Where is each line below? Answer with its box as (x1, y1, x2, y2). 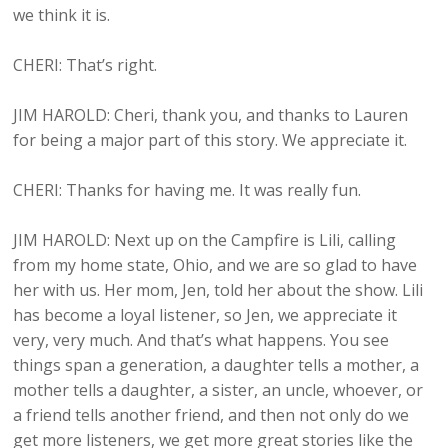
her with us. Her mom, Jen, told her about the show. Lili (13, 279, 424, 302)
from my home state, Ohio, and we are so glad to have (13, 254, 418, 277)
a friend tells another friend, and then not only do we (13, 404, 410, 427)
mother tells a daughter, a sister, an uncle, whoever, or (13, 379, 424, 402)
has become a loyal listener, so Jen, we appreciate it (13, 304, 398, 327)
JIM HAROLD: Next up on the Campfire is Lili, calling (13, 229, 397, 252)
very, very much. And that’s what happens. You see (13, 329, 390, 352)
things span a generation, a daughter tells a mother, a (13, 354, 420, 377)
